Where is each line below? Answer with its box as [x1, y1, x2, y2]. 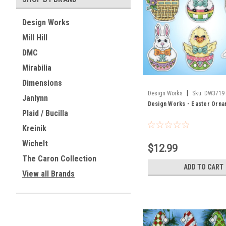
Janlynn [22, 93, 48, 103]
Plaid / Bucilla [22, 108, 68, 118]
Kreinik [22, 124, 46, 133]
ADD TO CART [183, 162, 223, 171]
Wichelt [22, 139, 48, 148]
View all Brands [22, 169, 75, 179]
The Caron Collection [22, 154, 96, 163]
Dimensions [22, 78, 62, 88]
